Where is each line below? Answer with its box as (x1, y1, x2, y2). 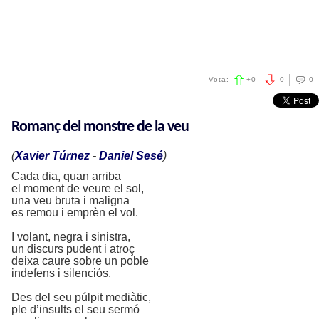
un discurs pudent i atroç (11, 243, 135, 255)
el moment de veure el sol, (11, 182, 144, 194)
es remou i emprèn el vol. (11, 206, 138, 219)
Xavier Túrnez (15, 150, 90, 162)
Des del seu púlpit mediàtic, (11, 291, 151, 303)
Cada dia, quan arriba (11, 170, 121, 182)
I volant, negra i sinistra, (11, 231, 130, 243)
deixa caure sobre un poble (11, 255, 149, 267)
